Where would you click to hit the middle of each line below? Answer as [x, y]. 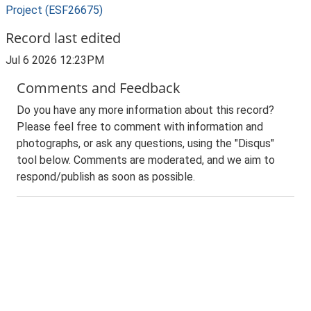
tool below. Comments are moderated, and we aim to [146, 160]
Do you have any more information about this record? [145, 110]
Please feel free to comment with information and [140, 127]
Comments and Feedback [99, 88]
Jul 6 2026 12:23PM [55, 60]
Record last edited [63, 38]
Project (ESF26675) [54, 10]
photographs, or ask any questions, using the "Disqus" [145, 143]
